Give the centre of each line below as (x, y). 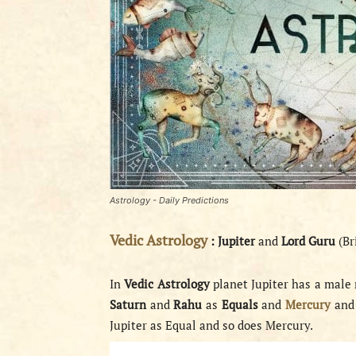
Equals (242, 304)
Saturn (130, 304)
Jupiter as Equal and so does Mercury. (211, 325)
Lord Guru (310, 241)
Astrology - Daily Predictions (169, 200)
